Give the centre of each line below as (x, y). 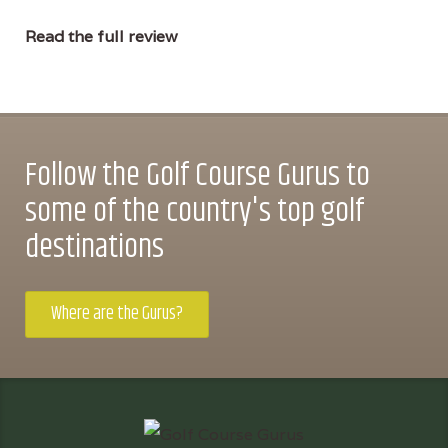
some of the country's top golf (194, 211)
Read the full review (101, 36)
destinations (94, 247)
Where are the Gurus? (117, 313)
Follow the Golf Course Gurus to (197, 175)
